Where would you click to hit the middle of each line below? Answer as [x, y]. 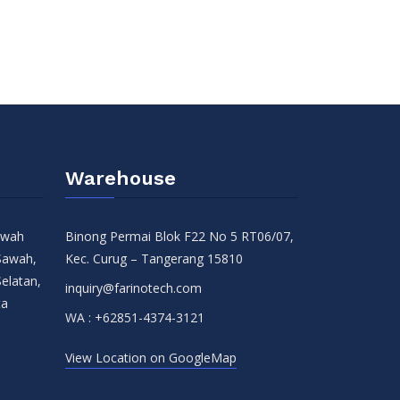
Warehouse [121, 178]
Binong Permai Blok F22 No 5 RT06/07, [179, 236]
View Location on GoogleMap [151, 358]
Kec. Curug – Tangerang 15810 [154, 258]
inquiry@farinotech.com [133, 288]
